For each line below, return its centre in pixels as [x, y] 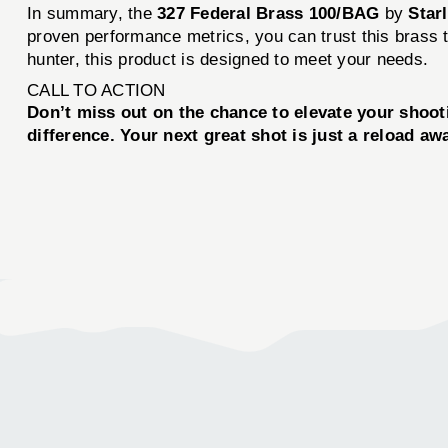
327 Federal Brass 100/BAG [268, 13]
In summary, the [92, 13]
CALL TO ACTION [96, 90]
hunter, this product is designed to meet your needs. [228, 59]
